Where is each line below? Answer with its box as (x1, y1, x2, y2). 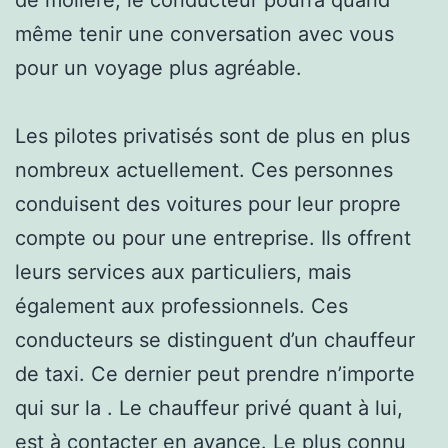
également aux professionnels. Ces (15, 293, 348, 318)
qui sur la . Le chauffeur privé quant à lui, (15, 395, 403, 420)
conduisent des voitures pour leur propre (15, 191, 401, 216)
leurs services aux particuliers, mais (15, 259, 351, 284)
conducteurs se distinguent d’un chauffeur (15, 327, 415, 352)
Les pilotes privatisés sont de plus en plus (15, 123, 410, 148)
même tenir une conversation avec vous (15, 21, 394, 46)
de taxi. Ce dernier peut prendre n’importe (15, 361, 415, 386)
